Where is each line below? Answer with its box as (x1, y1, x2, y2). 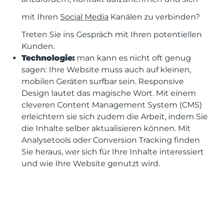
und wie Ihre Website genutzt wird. (22, 159, 160, 168)
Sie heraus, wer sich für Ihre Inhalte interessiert (22, 147, 204, 156)
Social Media (60, 12, 109, 22)
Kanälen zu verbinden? (109, 12, 200, 22)
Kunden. (22, 42, 55, 51)
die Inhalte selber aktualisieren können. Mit (22, 124, 191, 133)
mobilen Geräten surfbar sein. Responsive (22, 77, 184, 86)
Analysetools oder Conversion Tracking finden (22, 135, 200, 145)
